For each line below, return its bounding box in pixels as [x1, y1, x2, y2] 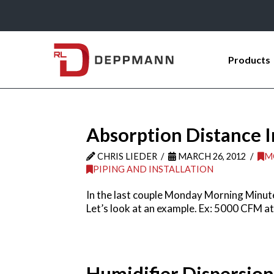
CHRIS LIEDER [95, 150, 157, 161]
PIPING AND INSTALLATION [92, 163, 213, 174]
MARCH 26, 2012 [176, 150, 246, 161]
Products [228, 54, 270, 66]
